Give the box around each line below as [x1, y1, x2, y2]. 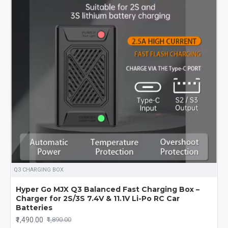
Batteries [16, 203, 52, 212]
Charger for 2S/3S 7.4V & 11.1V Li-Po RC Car [16, 193, 180, 203]
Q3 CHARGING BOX [14, 166, 64, 173]
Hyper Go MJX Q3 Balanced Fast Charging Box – [16, 184, 199, 194]
